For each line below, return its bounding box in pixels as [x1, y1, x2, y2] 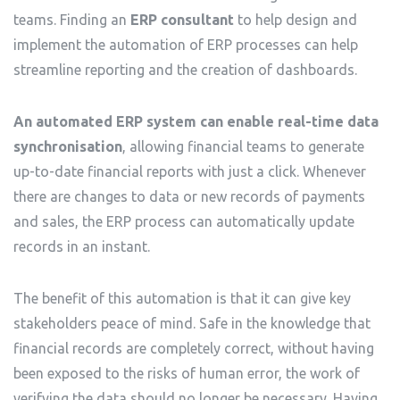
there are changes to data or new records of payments [13, 188, 365, 204]
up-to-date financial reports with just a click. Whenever [13, 163, 366, 179]
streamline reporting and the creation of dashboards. [13, 62, 361, 78]
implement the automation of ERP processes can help [13, 37, 358, 53]
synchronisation [13, 138, 122, 154]
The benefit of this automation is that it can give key [13, 290, 351, 306]
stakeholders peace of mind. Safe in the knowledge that [13, 315, 371, 331]
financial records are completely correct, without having [13, 340, 374, 356]
